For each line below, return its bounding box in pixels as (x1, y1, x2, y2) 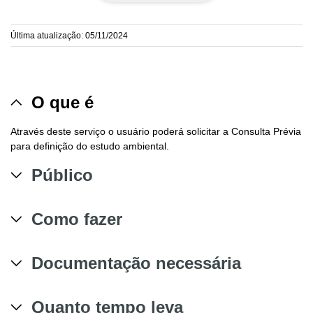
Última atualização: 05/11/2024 (10, 30, 128, 41)
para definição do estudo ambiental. (10, 140, 169, 152)
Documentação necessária (31, 253, 241, 272)
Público (31, 165, 93, 184)
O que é (31, 92, 94, 112)
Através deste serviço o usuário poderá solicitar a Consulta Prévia (10, 125, 301, 137)
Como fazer (31, 209, 122, 228)
